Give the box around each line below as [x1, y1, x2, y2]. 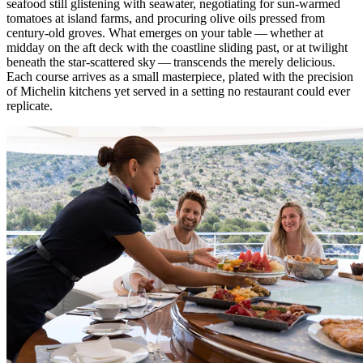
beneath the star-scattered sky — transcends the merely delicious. [6, 55, 335, 70]
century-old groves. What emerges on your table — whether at [6, 26, 323, 41]
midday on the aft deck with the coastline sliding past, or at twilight [6, 41, 348, 55]
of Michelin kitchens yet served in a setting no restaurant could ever [6, 84, 350, 99]
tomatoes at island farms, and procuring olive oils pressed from [6, 11, 325, 26]
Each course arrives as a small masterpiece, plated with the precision [6, 70, 353, 84]
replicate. [6, 99, 53, 113]
